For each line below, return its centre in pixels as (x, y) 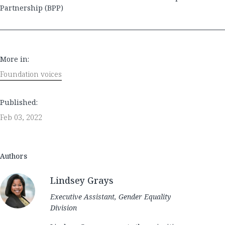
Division (64, 208)
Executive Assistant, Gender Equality (110, 197)
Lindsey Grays (82, 181)
